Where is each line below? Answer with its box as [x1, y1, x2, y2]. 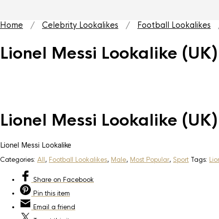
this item [43, 189, 70, 197]
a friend [49, 202, 75, 211]
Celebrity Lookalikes [42, 20, 118, 30]
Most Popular [130, 155, 169, 164]
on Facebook [51, 175, 94, 184]
